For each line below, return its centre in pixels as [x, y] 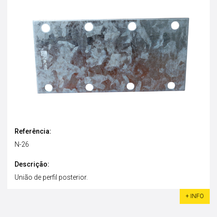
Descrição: [32, 164]
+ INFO [195, 196]
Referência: [33, 131]
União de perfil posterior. [51, 177]
